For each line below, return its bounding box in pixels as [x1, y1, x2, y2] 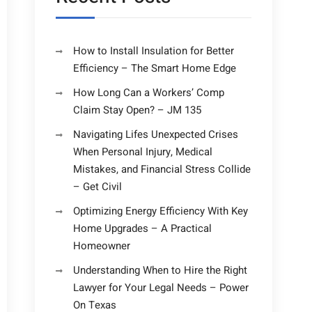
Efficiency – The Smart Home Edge [73, 61, 236, 76]
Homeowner [73, 238, 130, 253]
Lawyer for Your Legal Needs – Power [73, 280, 249, 295]
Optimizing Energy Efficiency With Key [73, 203, 248, 219]
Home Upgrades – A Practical [73, 221, 212, 236]
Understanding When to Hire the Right [73, 263, 247, 278]
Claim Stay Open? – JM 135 [73, 102, 201, 118]
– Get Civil [73, 179, 122, 194]
